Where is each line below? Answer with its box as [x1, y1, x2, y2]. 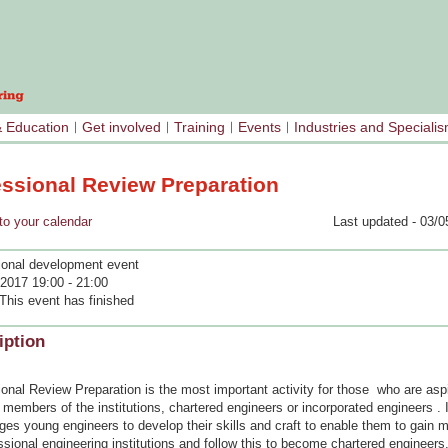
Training [174, 119, 225, 135]
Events [238, 119, 281, 135]
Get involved [82, 119, 161, 135]
